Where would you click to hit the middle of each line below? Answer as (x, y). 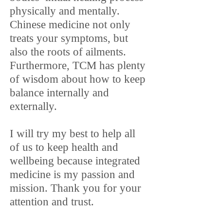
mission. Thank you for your (75, 188)
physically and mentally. (65, 11)
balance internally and (59, 93)
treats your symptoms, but (69, 38)
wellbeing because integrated (75, 161)
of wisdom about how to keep (78, 79)
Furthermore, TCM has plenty (78, 65)
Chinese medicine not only (70, 25)
